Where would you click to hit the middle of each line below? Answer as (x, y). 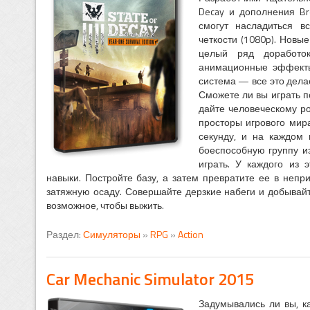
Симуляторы (111, 235)
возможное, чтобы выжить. (105, 206)
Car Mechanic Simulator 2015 (150, 279)
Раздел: (64, 235)
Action (190, 235)
